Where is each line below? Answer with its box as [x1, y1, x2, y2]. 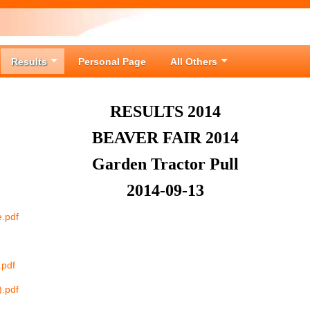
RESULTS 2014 [110, 102, 221, 120]
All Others [170, 56, 217, 67]
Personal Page [78, 56, 146, 67]
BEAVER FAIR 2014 [92, 129, 239, 147]
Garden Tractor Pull [92, 155, 239, 173]
